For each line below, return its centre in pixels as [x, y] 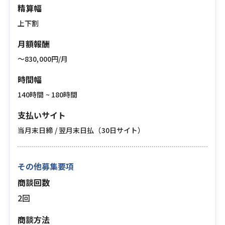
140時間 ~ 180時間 [48, 94]
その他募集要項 [46, 166]
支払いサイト [42, 115]
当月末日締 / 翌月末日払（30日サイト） [81, 130]
